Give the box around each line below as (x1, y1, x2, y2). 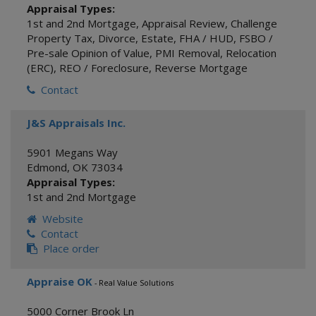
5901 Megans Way (27, 145, 118, 159)
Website (37, 212, 83, 226)
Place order (37, 241, 99, 255)
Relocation (226, 46, 276, 60)
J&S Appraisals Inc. (27, 116, 126, 130)
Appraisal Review (142, 16, 225, 30)
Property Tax (27, 31, 92, 45)
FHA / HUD (179, 31, 233, 45)
